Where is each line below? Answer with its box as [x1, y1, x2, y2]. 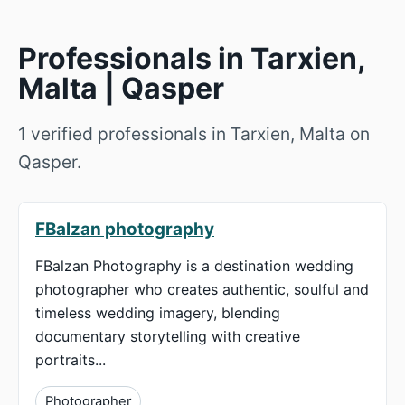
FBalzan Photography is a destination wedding [35, 257, 353, 276]
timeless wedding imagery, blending [35, 304, 280, 323]
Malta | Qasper [18, 71, 224, 106]
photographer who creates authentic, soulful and [35, 280, 369, 299]
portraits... [35, 351, 106, 370]
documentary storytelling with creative [35, 327, 300, 346]
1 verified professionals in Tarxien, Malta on [18, 123, 370, 146]
